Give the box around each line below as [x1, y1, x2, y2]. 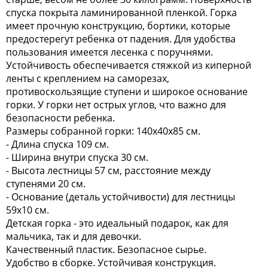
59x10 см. [6, 203, 49, 217]
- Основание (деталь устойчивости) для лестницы [6, 190, 235, 203]
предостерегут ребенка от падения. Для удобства [6, 32, 236, 45]
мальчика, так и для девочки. [6, 230, 141, 243]
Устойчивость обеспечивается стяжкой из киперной [6, 59, 251, 72]
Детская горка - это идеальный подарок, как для [6, 217, 229, 230]
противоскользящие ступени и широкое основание [6, 85, 248, 98]
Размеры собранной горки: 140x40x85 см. [6, 124, 200, 138]
